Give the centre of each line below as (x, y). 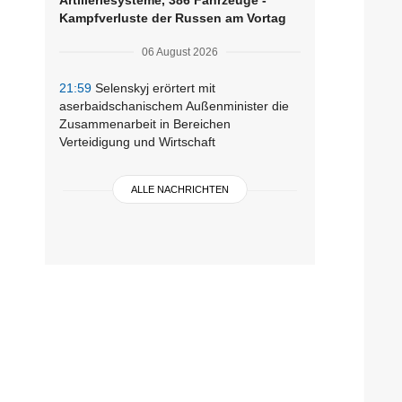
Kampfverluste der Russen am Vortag (173, 17)
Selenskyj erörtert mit (153, 87)
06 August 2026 (180, 52)
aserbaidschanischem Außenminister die (174, 105)
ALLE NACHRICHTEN (180, 189)
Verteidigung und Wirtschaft (137, 141)
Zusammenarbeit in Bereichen (145, 123)
